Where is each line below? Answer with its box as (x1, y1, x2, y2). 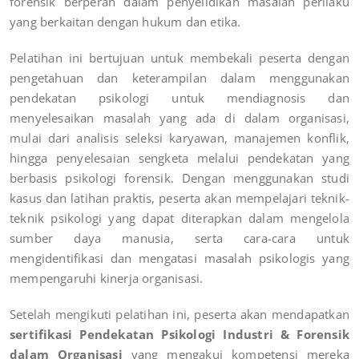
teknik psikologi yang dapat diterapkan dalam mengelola (10, 209, 349, 226)
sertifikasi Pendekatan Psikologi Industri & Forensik (10, 325, 349, 342)
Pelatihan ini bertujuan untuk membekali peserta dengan (10, 49, 349, 66)
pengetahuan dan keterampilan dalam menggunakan (10, 69, 349, 86)
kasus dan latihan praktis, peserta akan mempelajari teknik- (10, 189, 349, 206)
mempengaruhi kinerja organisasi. (10, 269, 204, 286)
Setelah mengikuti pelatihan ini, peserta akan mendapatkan (10, 305, 349, 322)
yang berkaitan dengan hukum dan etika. (10, 13, 241, 30)
